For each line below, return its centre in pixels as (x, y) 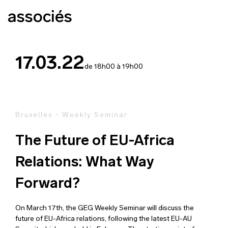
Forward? (48, 184)
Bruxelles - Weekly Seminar (72, 116)
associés (40, 18)
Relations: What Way (85, 163)
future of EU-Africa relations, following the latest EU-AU (104, 219)
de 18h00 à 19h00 (114, 67)
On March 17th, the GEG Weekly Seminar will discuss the (105, 209)
